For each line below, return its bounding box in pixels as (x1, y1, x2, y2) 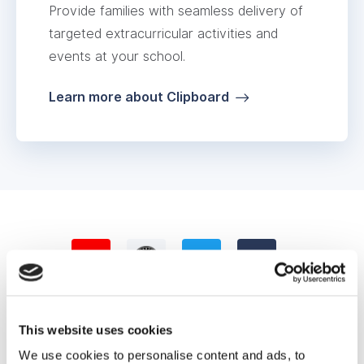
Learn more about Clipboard (49, 89, 229, 105)
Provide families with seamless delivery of (49, 2, 303, 19)
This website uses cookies (19, 323, 173, 336)
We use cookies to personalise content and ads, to (19, 348, 305, 362)
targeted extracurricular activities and (49, 25, 278, 41)
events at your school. (49, 48, 185, 64)
